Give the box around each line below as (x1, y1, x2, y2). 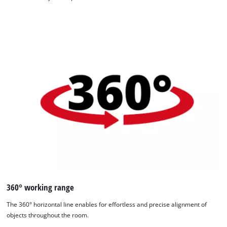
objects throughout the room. (7, 211, 89, 219)
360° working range (7, 181, 74, 194)
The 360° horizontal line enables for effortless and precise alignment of (7, 200, 207, 208)
